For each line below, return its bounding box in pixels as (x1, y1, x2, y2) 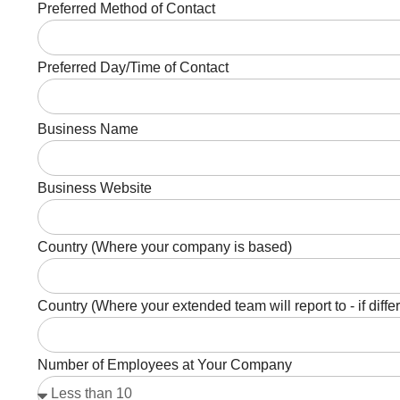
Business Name (37, 121, 138, 137)
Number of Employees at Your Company (37, 356, 292, 372)
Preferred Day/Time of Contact (37, 59, 229, 75)
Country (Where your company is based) (37, 238, 292, 254)
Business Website (37, 179, 152, 196)
